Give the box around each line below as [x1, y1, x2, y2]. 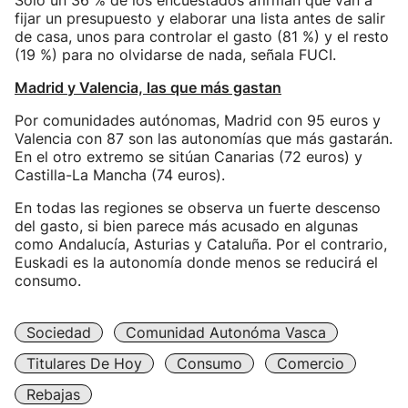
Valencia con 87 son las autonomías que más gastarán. [15, 129, 393, 148]
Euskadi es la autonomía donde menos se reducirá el [15, 253, 378, 271]
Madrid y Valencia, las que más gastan [15, 78, 281, 97]
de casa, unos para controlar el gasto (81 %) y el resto [15, 27, 389, 46]
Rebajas [26, 385, 80, 403]
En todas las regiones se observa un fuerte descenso [15, 199, 381, 217]
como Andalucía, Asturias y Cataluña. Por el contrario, [15, 235, 387, 253]
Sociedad [26, 323, 91, 342]
